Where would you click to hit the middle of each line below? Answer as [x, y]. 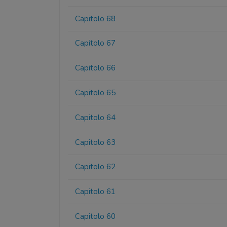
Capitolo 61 [96, 192]
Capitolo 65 [96, 92]
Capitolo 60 [96, 216]
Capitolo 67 [96, 43]
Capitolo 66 [96, 68]
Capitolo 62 [96, 167]
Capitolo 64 [96, 117]
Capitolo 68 [96, 18]
